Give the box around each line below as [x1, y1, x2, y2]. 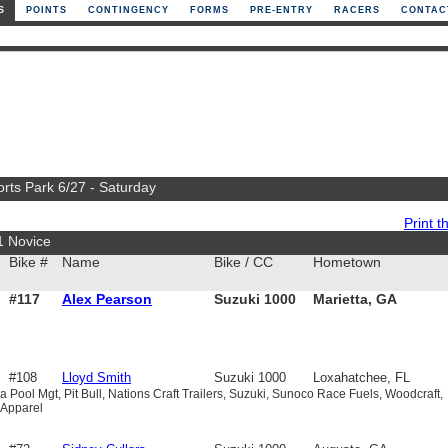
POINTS [26, 5, 67, 15]
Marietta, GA [313, 292, 397, 307]
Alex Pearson [62, 292, 152, 307]
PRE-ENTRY [250, 5, 313, 15]
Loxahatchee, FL [313, 370, 410, 385]
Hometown [313, 255, 381, 270]
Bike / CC [214, 255, 273, 270]
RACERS [334, 5, 380, 15]
